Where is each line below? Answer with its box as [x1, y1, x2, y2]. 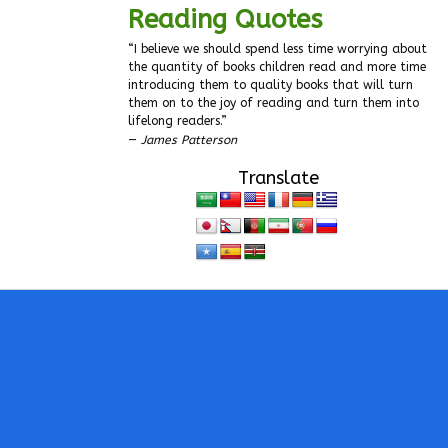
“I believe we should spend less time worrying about [128, 41, 427, 56]
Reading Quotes [128, 3, 322, 35]
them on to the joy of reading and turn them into [128, 95, 419, 110]
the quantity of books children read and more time [128, 59, 426, 74]
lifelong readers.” [128, 113, 227, 128]
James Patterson [141, 132, 237, 147]
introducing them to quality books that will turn [128, 77, 413, 92]
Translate [237, 166, 319, 189]
